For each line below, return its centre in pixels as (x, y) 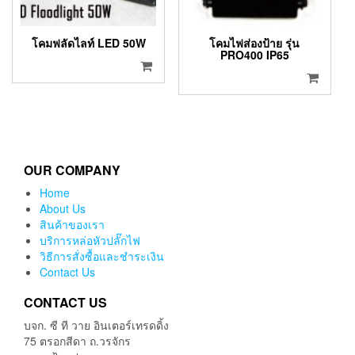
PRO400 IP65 (254, 55)
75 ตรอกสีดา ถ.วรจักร (77, 340)
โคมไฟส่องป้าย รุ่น (255, 43)
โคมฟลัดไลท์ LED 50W (88, 43)
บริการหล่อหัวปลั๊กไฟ (90, 240)
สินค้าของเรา (72, 224)
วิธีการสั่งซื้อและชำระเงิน (102, 256)
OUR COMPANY (72, 170)
